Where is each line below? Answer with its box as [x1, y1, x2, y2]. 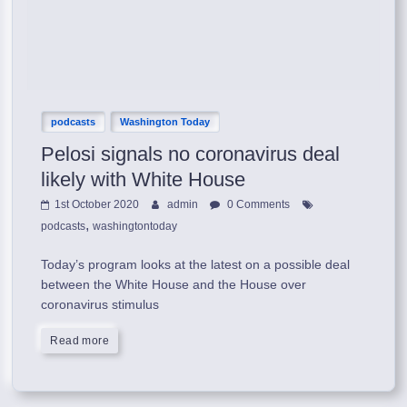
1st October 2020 [55, 197, 140, 211]
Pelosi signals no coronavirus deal [41, 142, 341, 165]
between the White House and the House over [41, 276, 307, 292]
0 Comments [224, 197, 291, 211]
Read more [50, 333, 110, 347]
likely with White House [41, 167, 246, 191]
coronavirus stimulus [41, 296, 160, 312]
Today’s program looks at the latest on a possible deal [41, 256, 351, 272]
